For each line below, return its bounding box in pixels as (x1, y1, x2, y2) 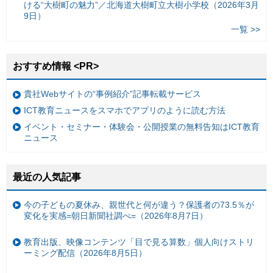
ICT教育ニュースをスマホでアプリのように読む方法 (24, 105, 225, 115)
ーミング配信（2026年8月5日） (24, 247, 147, 258)
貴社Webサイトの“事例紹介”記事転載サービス (24, 89, 201, 99)
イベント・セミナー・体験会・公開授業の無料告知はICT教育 (24, 121, 260, 132)
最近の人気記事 (13, 171, 81, 182)
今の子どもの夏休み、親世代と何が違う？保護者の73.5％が (24, 200, 254, 210)
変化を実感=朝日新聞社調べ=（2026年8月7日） (24, 211, 208, 221)
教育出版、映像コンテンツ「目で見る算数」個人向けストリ (24, 236, 254, 247)
